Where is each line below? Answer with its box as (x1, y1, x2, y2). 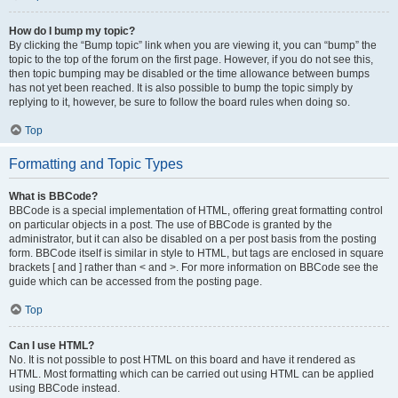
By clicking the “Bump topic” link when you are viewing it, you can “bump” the (9, 39, 377, 52)
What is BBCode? (9, 190, 98, 203)
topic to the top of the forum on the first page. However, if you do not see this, (9, 53, 373, 66)
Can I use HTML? (9, 339, 94, 352)
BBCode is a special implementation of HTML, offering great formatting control (9, 204, 383, 217)
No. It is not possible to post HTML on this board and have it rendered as (9, 354, 355, 366)
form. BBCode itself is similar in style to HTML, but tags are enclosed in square (9, 247, 384, 259)
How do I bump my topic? (9, 25, 135, 37)
